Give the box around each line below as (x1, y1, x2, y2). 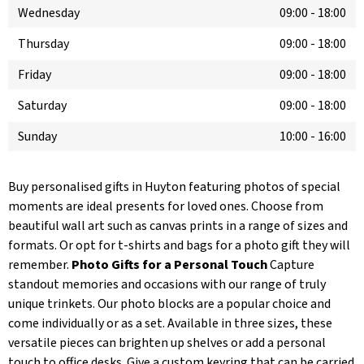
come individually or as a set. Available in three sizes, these (8, 314, 332, 333)
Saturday (18, 97, 67, 115)
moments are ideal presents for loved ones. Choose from (8, 197, 323, 216)
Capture (267, 256, 314, 275)
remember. (8, 256, 71, 275)
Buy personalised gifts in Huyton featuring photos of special (8, 178, 340, 197)
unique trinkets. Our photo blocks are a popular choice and (8, 295, 331, 314)
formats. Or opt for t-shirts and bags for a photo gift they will (8, 236, 350, 255)
